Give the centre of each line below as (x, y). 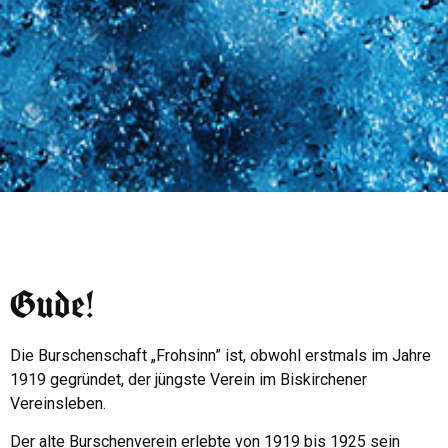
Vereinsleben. (58, 403)
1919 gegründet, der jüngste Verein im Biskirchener (188, 379)
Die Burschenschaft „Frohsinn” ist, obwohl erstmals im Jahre (220, 355)
